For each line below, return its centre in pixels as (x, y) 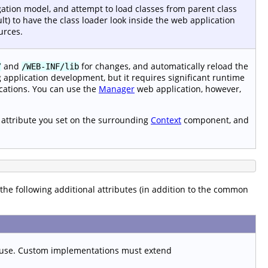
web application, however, (188, 89)
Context (166, 120)
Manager (117, 89)
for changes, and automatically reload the (164, 66)
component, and (215, 120)
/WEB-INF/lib (50, 66)
